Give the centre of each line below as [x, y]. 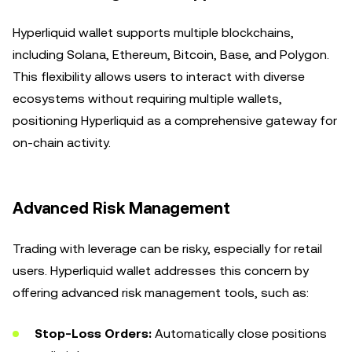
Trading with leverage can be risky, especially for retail [167, 249]
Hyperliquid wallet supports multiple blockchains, [153, 33]
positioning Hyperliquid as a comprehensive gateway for [175, 121]
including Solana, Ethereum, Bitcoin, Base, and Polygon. [171, 55]
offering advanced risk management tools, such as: [161, 293]
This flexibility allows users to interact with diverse [159, 77]
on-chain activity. [62, 143]
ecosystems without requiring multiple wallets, [147, 99]
